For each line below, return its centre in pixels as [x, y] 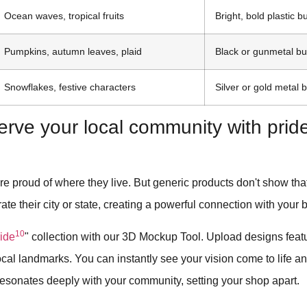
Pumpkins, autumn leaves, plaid [73, 52]
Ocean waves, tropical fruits [64, 16]
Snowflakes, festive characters [70, 87]
